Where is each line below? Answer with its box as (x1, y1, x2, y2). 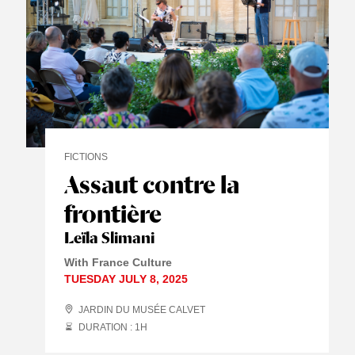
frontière (64, 198, 167, 228)
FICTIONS (64, 151, 109, 162)
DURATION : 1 (78, 321, 141, 333)
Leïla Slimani (64, 227, 155, 247)
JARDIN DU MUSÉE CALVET (78, 303, 206, 315)
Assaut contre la (64, 169, 240, 199)
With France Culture (64, 255, 173, 269)
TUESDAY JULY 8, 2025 (64, 272, 189, 285)
